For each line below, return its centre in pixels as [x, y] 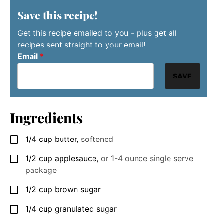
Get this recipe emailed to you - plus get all [97, 33]
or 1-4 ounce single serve [147, 158]
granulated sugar [86, 209]
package [41, 170]
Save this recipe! [58, 15]
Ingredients [46, 117]
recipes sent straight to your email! [81, 44]
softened [97, 139]
